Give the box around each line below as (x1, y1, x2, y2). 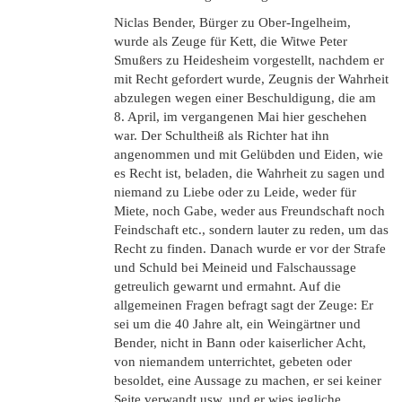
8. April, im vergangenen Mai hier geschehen (114, 109, 367, 124)
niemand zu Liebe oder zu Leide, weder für (114, 185, 356, 199)
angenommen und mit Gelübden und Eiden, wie (114, 147, 383, 162)
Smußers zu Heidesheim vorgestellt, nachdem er (114, 53, 384, 67)
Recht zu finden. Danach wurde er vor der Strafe (114, 241, 386, 256)
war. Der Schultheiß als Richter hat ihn (114, 128, 329, 143)
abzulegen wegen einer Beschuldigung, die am (114, 91, 376, 105)
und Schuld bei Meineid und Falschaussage (114, 260, 356, 275)
